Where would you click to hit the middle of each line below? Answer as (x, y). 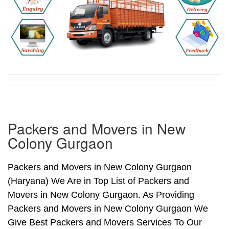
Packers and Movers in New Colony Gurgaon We (108, 209)
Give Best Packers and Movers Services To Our (105, 223)
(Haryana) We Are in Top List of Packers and (98, 181)
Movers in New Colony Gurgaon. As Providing (101, 195)
